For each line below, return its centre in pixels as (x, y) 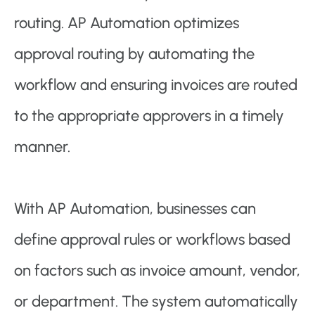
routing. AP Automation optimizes (127, 23)
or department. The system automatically (156, 302)
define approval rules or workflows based (152, 240)
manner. (42, 147)
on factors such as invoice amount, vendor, (157, 271)
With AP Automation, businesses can (135, 209)
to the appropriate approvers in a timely (149, 116)
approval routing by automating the (134, 54)
